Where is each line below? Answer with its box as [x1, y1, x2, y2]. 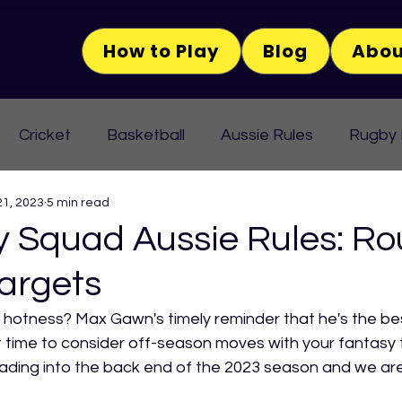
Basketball [107, 126, 185, 144]
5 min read [47, 196, 109, 209]
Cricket [19, 126, 71, 144]
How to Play [103, 39, 221, 64]
